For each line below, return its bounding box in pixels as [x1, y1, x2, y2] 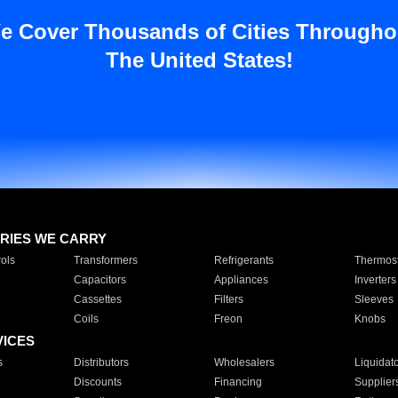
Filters [213, 293, 243, 306]
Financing [213, 376, 262, 388]
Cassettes [73, 293, 122, 306]
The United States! [105, 48, 293, 72]
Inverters [354, 274, 396, 286]
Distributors [73, 356, 129, 369]
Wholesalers [213, 356, 275, 369]
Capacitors [73, 274, 126, 286]
